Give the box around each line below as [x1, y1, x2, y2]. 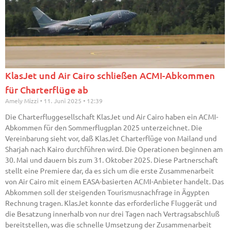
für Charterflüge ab [5, 84, 88, 96]
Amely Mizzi [5, 97, 40, 105]
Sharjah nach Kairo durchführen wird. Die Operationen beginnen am [5, 144, 223, 154]
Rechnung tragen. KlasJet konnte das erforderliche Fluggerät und [5, 198, 217, 208]
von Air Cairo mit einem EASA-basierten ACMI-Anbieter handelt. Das [5, 177, 224, 186]
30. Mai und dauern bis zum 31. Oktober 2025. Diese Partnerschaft [5, 155, 218, 165]
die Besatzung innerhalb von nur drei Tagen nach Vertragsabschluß [5, 209, 220, 219]
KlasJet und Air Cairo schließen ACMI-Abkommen [5, 69, 215, 82]
